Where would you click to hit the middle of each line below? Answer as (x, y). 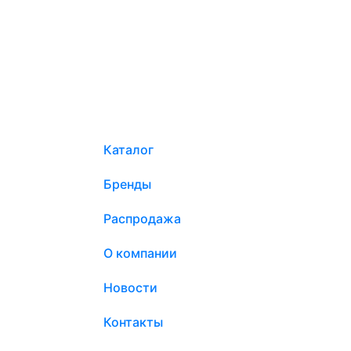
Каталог (128, 150)
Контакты (133, 322)
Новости (130, 288)
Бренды (127, 185)
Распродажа (142, 219)
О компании (140, 253)
